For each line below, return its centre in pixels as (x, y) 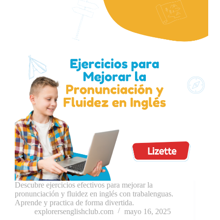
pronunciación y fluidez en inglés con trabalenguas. (94, 193)
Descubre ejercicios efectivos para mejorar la (84, 185)
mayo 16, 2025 (148, 211)
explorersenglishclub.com (74, 211)
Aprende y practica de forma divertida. (74, 202)
